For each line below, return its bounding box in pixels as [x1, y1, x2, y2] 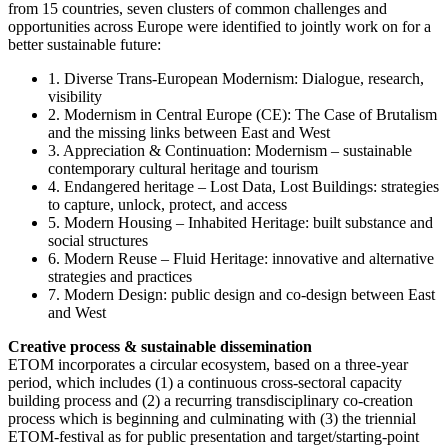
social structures [48, 232, 152, 250]
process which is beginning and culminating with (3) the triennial [8, 410, 416, 428]
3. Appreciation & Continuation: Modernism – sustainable [48, 142, 412, 160]
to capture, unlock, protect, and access [48, 196, 291, 214]
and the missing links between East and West [48, 124, 334, 142]
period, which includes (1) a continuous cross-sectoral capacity [8, 374, 402, 392]
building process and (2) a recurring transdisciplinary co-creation [8, 392, 413, 410]
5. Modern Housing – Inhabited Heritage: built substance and [48, 214, 433, 232]
